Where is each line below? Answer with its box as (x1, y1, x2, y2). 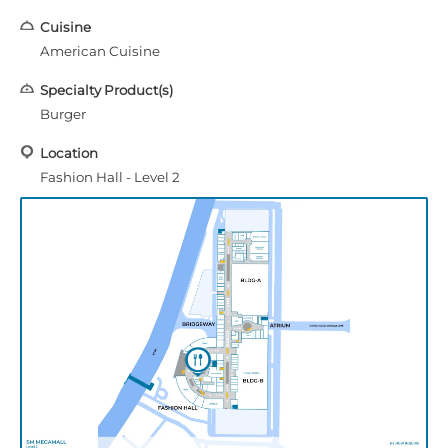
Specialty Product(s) (40, 81, 173, 98)
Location (40, 144, 98, 161)
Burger (40, 105, 86, 122)
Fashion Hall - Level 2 (40, 168, 180, 185)
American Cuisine (40, 42, 160, 59)
